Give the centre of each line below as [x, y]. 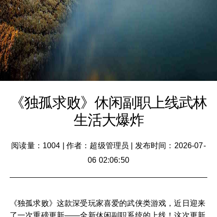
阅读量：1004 [36, 146]
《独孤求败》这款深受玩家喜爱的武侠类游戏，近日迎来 [108, 203]
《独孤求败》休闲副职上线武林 [108, 102]
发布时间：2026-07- [170, 146]
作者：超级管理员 [98, 146]
